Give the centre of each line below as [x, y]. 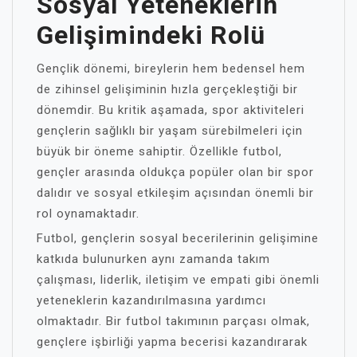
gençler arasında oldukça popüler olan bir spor [175, 172]
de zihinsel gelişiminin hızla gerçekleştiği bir [167, 89]
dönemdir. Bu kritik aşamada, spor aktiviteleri [171, 110]
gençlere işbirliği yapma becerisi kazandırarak [172, 342]
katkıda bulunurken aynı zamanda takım [153, 259]
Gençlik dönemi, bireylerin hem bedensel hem [171, 69]
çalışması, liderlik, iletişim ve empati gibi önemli [178, 280]
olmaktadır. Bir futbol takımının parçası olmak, [173, 321]
